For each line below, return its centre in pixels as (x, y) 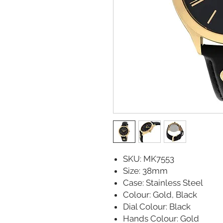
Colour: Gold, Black (160, 194)
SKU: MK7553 (149, 159)
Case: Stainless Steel (163, 182)
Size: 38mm (145, 170)
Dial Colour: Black (157, 206)
